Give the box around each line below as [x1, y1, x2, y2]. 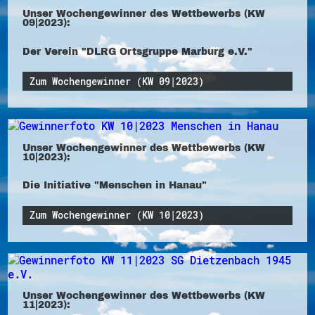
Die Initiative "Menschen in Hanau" [22, 179, 207, 192]
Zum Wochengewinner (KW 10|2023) [30, 209, 205, 222]
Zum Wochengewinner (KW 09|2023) [30, 75, 205, 88]
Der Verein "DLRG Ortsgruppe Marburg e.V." [22, 44, 252, 58]
